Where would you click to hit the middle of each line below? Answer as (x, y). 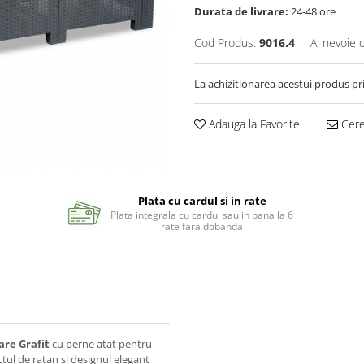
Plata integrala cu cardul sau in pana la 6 (202, 214)
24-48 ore (312, 11)
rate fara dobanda (202, 226)
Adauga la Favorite (253, 123)
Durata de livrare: (241, 11)
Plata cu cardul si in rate (202, 200)
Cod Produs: (225, 42)
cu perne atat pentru (102, 343)
